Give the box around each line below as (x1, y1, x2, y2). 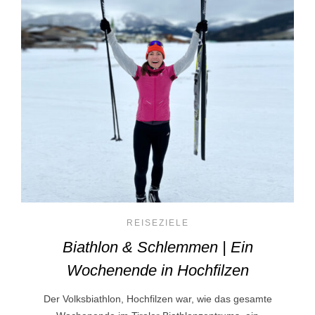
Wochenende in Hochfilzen (66, 262, 249, 280)
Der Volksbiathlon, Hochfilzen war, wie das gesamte (43, 293, 272, 305)
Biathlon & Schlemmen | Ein (62, 238, 253, 257)
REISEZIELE (126, 218, 189, 229)
